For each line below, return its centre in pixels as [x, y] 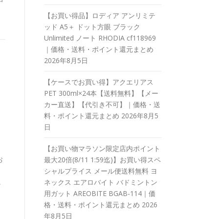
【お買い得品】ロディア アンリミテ [100, 15]
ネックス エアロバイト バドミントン [101, 182]
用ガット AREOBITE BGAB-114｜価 [100, 193]
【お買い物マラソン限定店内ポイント [102, 148]
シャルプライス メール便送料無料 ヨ [101, 171]
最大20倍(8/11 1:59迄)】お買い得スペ [102, 160]
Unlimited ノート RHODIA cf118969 [100, 38]
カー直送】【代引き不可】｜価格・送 [102, 104]
